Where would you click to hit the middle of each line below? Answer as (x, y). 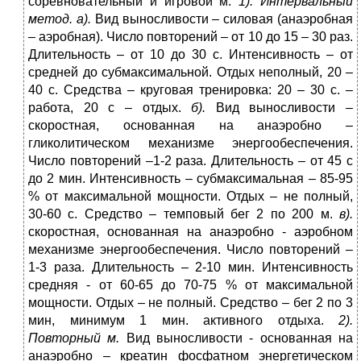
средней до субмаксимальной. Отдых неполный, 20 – (191, 73)
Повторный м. (74, 338)
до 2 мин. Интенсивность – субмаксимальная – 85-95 (191, 179)
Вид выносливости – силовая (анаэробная (222, 19)
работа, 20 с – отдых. (110, 108)
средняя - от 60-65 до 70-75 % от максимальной (191, 285)
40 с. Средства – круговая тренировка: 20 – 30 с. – (191, 90)
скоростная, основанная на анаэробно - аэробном (191, 232)
